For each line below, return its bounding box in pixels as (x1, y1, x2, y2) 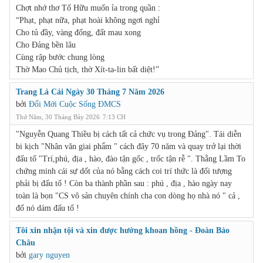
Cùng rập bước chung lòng (16, 52, 104, 62)
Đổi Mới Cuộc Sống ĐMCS (29, 99, 121, 109)
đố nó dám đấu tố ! (16, 203, 79, 213)
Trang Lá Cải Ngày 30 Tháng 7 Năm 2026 (16, 87, 164, 96)
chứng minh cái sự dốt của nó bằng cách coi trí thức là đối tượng (16, 166, 232, 176)
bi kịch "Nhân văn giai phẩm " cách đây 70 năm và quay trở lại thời (16, 141, 241, 151)
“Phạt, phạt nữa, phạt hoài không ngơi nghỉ (16, 15, 160, 25)
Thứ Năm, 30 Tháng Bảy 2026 (16, 113, 100, 120)
